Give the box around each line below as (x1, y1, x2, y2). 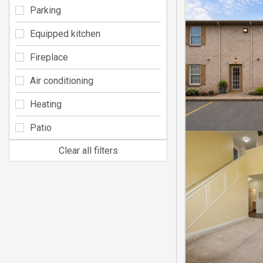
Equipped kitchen (30, 28, 100, 39)
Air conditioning (30, 75, 93, 86)
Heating (30, 98, 62, 110)
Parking (30, 4, 61, 16)
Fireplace (30, 51, 68, 63)
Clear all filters (58, 144, 118, 156)
